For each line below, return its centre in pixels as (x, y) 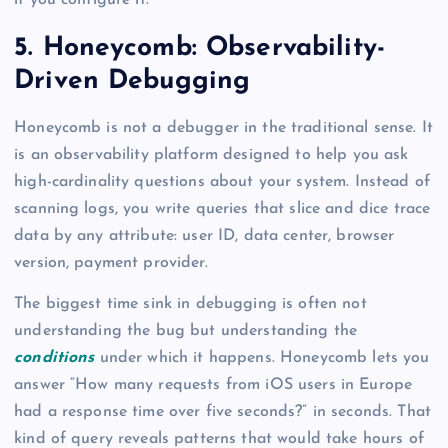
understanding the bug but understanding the (186, 331)
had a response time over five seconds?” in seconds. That (222, 412)
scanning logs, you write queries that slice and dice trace (222, 209)
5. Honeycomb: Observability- (200, 48)
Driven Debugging (132, 81)
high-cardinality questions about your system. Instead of (222, 182)
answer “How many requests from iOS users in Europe (213, 385)
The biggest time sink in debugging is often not (190, 304)
